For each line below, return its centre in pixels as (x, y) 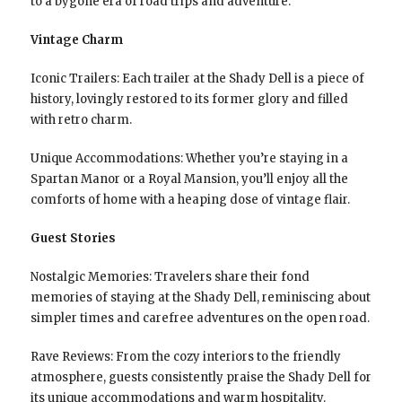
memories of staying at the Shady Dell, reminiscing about (200, 297)
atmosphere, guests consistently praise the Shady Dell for (201, 377)
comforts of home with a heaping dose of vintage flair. (190, 199)
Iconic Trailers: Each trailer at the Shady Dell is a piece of (197, 78)
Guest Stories (73, 238)
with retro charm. (81, 119)
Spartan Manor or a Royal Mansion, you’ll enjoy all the (189, 179)
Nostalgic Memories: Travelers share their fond (170, 276)
